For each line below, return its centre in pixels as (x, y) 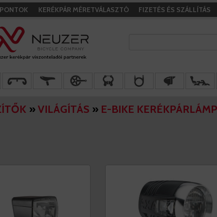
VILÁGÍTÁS (63, 109)
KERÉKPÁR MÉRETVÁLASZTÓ (83, 10)
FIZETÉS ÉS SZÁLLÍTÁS (175, 10)
